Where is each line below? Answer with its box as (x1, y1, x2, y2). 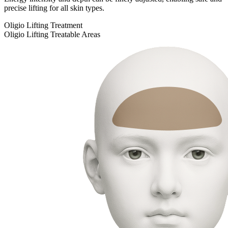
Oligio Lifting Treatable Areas (4, 30, 100, 39)
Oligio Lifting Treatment (4, 21, 82, 30)
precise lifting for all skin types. (4, 4, 104, 13)
